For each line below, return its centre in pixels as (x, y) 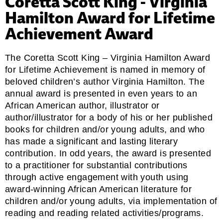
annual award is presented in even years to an (101, 93)
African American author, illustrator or (82, 105)
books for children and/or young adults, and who (105, 129)
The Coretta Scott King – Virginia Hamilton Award (108, 57)
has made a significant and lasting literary (92, 141)
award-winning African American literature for (98, 189)
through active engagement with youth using (97, 177)
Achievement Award (79, 33)
